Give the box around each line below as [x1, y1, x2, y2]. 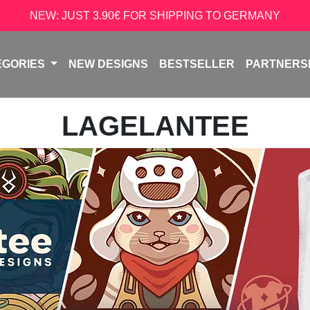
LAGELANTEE [61, 111, 249, 141]
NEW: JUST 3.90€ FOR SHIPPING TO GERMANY [30, 9, 280, 21]
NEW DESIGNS [68, 58, 148, 70]
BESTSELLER [158, 58, 235, 70]
